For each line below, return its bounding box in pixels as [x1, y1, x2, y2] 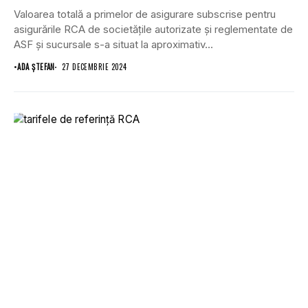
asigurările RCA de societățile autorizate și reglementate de [14, 23, 293, 36]
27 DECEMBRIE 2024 [61, 61, 127, 73]
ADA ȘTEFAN [17, 61, 55, 73]
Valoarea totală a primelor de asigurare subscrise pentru [14, 8, 276, 21]
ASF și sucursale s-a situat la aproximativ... [14, 38, 213, 52]
